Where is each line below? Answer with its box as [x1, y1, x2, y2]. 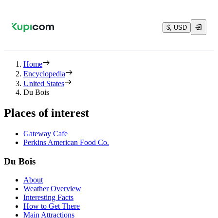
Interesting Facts [23, 193, 73, 202]
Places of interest [4, 106, 89, 119]
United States [23, 79, 64, 88]
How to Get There [23, 202, 80, 211]
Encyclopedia [23, 70, 65, 78]
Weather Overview [23, 184, 81, 193]
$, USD [166, 23, 187, 31]
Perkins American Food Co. [23, 138, 109, 146]
